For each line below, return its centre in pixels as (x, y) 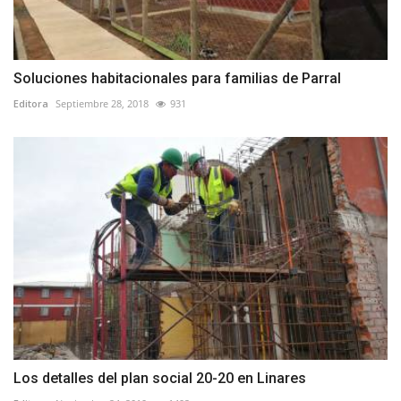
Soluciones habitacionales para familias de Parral (177, 78)
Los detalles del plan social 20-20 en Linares (160, 378)
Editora (31, 103)
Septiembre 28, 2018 (102, 103)
